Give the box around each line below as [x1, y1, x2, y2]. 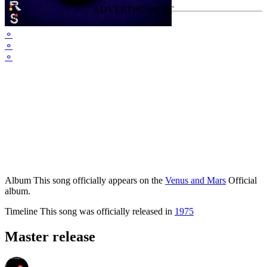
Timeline [5, 206, 38, 217]
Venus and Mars [165, 175, 226, 186]
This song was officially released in [38, 206, 175, 217]
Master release [5, 229, 95, 245]
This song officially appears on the [31, 175, 165, 186]
